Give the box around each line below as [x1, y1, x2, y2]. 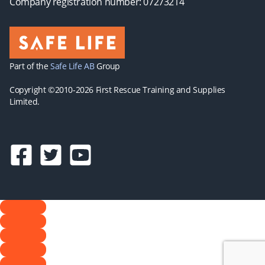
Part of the [9, 60, 51, 72]
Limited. [9, 96, 40, 107]
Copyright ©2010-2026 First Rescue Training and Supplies [9, 84, 226, 95]
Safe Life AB [50, 60, 95, 72]
